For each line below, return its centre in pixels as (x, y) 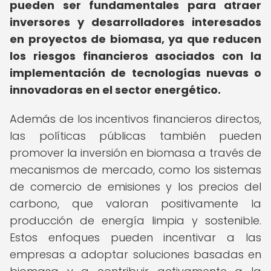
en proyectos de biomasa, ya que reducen (135, 39)
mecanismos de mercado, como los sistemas (135, 170)
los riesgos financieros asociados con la (135, 56)
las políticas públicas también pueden (135, 136)
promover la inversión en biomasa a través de (135, 153)
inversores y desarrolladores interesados (135, 22)
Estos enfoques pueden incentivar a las (135, 237)
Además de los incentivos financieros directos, (135, 119)
